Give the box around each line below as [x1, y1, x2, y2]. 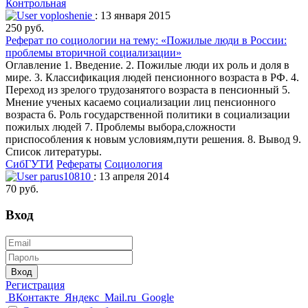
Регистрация [5, 279, 65, 291]
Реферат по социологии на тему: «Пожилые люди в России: [5, 34, 287, 46]
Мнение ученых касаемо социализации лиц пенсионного [5, 96, 276, 108]
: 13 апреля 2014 [93, 170, 169, 182]
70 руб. [5, 182, 38, 195]
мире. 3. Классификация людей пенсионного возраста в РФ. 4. [5, 71, 299, 83]
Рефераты [56, 157, 102, 170]
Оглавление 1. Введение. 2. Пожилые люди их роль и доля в [5, 58, 289, 71]
